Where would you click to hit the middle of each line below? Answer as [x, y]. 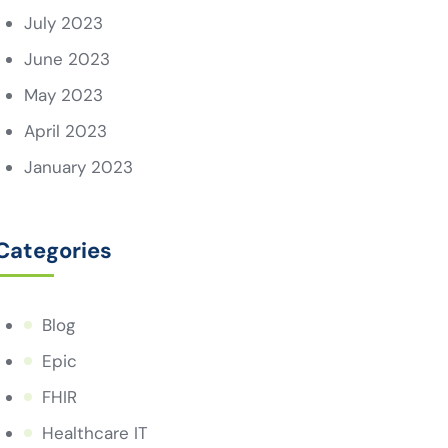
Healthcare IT [94, 433]
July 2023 [63, 23]
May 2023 [63, 95]
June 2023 [66, 59]
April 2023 [65, 131]
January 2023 [78, 167]
